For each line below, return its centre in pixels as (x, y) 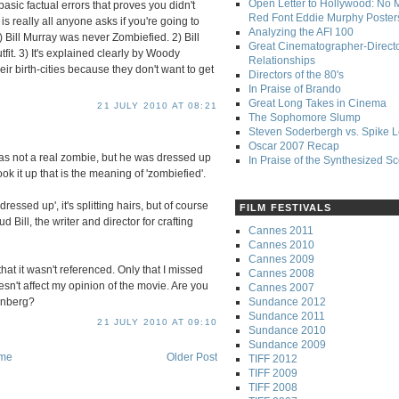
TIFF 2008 (273, 387)
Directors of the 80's (296, 75)
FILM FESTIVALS (286, 208)
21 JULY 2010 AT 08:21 (157, 105)
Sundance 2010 (287, 330)
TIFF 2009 (273, 373)
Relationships (282, 61)
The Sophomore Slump (305, 118)
